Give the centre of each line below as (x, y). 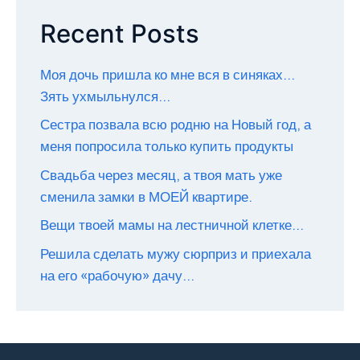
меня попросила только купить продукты (167, 147)
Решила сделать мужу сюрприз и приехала (176, 254)
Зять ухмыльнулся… (105, 96)
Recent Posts (120, 33)
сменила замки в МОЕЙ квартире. (146, 197)
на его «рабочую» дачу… (117, 276)
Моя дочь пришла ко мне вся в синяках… (168, 75)
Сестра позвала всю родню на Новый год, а (176, 125)
